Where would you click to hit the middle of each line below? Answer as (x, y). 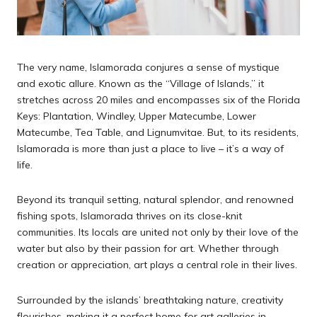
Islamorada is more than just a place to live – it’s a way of (150, 148)
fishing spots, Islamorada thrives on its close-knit (129, 216)
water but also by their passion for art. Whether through (148, 249)
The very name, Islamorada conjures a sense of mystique (148, 67)
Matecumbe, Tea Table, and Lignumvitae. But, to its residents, (158, 132)
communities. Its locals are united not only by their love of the (158, 232)
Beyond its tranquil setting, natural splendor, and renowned (155, 200)
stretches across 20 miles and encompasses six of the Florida (158, 99)
